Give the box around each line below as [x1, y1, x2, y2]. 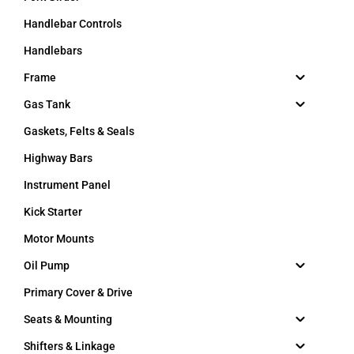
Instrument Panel [24, 178, 111, 191]
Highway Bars [24, 151, 92, 164]
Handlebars [24, 43, 82, 57]
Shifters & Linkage [24, 339, 115, 352]
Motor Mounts [24, 232, 94, 245]
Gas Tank [24, 97, 70, 111]
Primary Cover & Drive [24, 285, 133, 299]
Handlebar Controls [24, 17, 122, 30]
